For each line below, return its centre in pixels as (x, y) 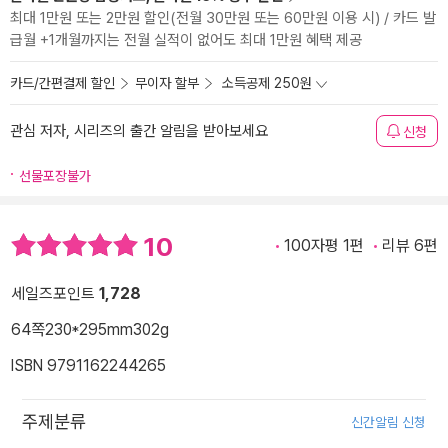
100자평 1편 (324, 245)
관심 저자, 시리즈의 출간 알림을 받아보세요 (139, 131)
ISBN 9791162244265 (88, 366)
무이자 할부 (167, 83)
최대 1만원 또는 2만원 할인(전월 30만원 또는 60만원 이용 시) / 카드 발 (223, 18)
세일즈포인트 (55, 294)
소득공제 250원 (267, 83)
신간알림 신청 (388, 422)
